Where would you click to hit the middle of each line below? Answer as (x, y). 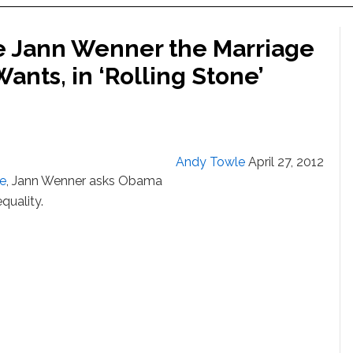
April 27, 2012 (286, 162)
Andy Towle (210, 162)
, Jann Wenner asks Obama (85, 181)
